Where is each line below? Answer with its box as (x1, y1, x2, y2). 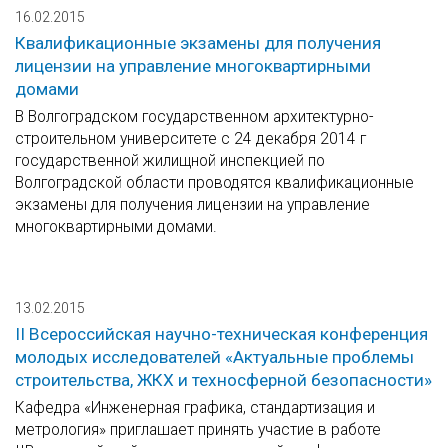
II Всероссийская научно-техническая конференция (15, 324, 428, 345)
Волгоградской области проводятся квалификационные (15, 173, 414, 193)
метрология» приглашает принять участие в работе (15, 420, 381, 440)
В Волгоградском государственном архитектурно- (15, 107, 373, 127)
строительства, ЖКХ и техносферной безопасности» (15, 370, 432, 391)
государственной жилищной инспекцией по (15, 151, 325, 171)
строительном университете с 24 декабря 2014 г (15, 129, 366, 149)
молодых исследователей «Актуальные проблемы (15, 347, 414, 368)
